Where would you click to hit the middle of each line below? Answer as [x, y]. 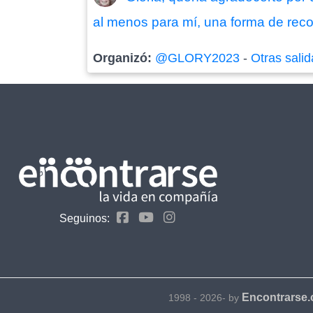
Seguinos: [85, 219]
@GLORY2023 [198, 58]
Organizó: [124, 58]
